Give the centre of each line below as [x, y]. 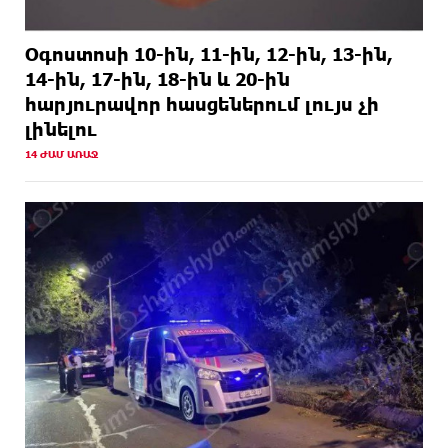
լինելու [61, 129]
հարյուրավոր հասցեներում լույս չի [202, 104]
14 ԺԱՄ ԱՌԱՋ [61, 154]
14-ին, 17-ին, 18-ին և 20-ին [157, 79]
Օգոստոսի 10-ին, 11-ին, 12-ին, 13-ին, [209, 54]
